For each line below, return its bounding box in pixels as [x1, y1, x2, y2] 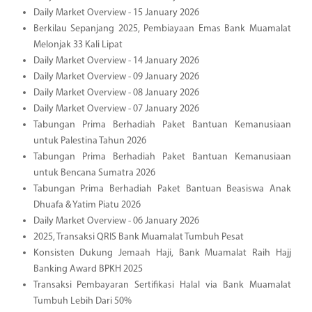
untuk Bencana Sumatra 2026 [33, 167, 155, 178]
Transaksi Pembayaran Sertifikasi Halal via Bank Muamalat [33, 279, 291, 290]
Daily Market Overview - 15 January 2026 [33, 7, 199, 18]
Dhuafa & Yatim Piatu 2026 [33, 199, 141, 210]
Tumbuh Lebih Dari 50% [33, 295, 132, 306]
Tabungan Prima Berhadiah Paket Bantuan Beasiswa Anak [33, 183, 291, 194]
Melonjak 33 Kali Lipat [33, 39, 123, 50]
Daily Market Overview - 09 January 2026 [33, 71, 199, 82]
